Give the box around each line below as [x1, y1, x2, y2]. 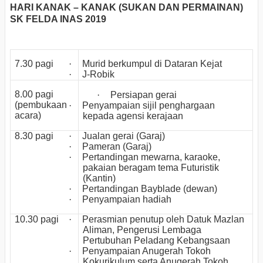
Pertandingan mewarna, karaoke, [82, 151, 221, 162]
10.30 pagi [15, 214, 59, 224]
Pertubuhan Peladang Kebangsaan [83, 235, 231, 245]
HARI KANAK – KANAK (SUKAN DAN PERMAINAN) [10, 2, 243, 13]
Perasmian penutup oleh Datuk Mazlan [82, 214, 245, 224]
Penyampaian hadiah [82, 194, 172, 204]
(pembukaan [15, 99, 68, 110]
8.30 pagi [15, 130, 54, 141]
